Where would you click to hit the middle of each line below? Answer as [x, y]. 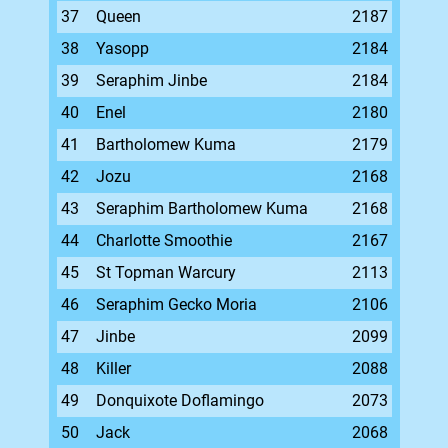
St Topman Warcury [165, 272]
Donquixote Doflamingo [179, 400]
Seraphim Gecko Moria [176, 304]
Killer [113, 368]
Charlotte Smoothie [163, 240]
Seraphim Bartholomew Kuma [201, 208]
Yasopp [122, 48]
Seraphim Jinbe [151, 80]
